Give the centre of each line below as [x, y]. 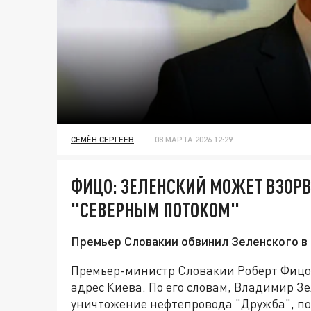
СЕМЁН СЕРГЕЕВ [102, 140]
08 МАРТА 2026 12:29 [194, 140]
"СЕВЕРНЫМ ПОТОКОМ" [155, 210]
